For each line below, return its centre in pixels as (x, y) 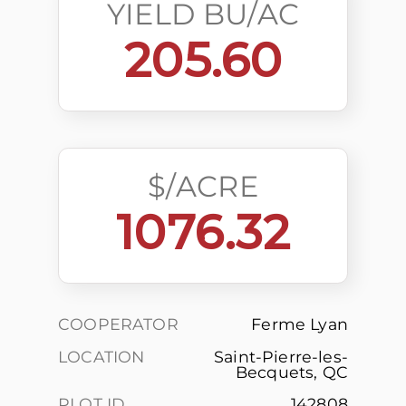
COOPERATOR (118, 324)
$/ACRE (203, 186)
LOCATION (101, 356)
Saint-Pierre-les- (281, 356)
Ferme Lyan (300, 324)
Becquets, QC (291, 372)
